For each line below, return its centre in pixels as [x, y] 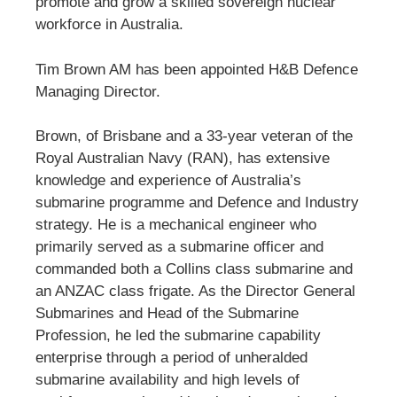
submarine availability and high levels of [167, 380]
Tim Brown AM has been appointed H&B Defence [197, 69]
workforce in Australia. [109, 25]
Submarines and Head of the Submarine [167, 314]
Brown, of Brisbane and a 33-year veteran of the [194, 136]
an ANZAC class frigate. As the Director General [195, 292]
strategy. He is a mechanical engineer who [176, 225]
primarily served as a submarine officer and [179, 247]
